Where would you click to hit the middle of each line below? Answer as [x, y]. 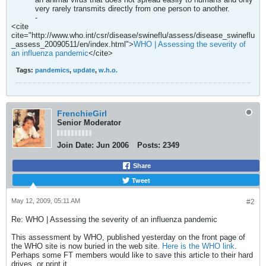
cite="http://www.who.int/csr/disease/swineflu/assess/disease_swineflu [133, 35]
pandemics [52, 70]
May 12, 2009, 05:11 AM [46, 201]
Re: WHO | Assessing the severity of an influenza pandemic [114, 219]
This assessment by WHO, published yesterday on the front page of [128, 237]
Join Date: [75, 145]
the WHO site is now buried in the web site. [87, 246]
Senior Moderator [89, 123]
